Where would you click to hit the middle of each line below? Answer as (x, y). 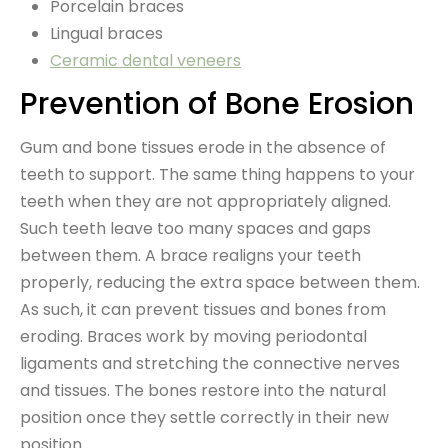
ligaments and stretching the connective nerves (210, 363)
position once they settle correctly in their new (204, 417)
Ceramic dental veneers (145, 60)
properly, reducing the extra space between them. (220, 282)
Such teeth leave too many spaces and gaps (195, 228)
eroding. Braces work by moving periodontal (193, 336)
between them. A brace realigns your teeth (190, 255)
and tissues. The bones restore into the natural (203, 390)
